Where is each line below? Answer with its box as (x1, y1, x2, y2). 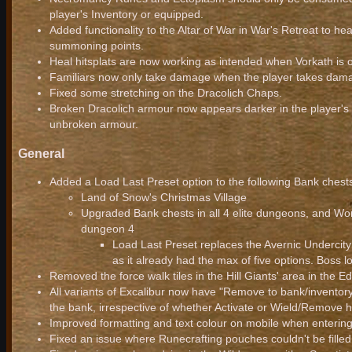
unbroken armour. (49, 118, 138, 131)
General (18, 145, 64, 160)
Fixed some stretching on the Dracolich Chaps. (49, 86, 282, 100)
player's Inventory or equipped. (49, 8, 203, 21)
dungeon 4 (81, 222, 134, 235)
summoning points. (49, 39, 144, 53)
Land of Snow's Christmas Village (81, 190, 247, 203)
